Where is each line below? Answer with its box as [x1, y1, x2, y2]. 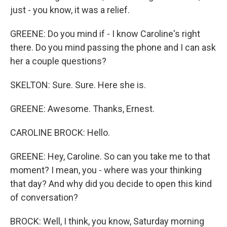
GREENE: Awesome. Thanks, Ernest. [10, 103, 155, 114]
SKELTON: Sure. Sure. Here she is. [10, 80, 146, 90]
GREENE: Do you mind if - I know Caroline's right [10, 28, 200, 39]
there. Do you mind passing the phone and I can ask [10, 42, 216, 53]
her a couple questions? [10, 56, 106, 66]
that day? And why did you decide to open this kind [10, 178, 212, 189]
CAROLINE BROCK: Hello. [10, 127, 110, 138]
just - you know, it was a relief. [10, 5, 130, 15]
